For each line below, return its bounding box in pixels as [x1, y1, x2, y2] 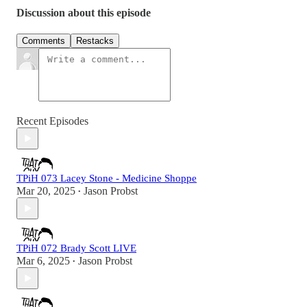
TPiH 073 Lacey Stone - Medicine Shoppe [16, 173, 197, 184]
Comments [22, 36, 65, 47]
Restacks [76, 36, 114, 47]
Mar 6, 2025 [16, 255, 70, 267]
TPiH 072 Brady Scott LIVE [16, 243, 136, 254]
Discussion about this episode [16, 7, 151, 19]
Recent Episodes [16, 115, 88, 127]
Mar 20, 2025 [16, 185, 75, 197]
